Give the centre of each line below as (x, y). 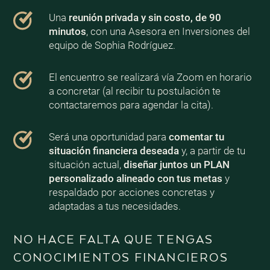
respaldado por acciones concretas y (131, 192)
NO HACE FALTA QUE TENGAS (113, 240)
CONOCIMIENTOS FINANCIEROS (121, 258)
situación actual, (86, 164)
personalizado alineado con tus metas (135, 178)
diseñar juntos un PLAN (176, 164)
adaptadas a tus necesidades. (115, 206)
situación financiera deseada (114, 150)
